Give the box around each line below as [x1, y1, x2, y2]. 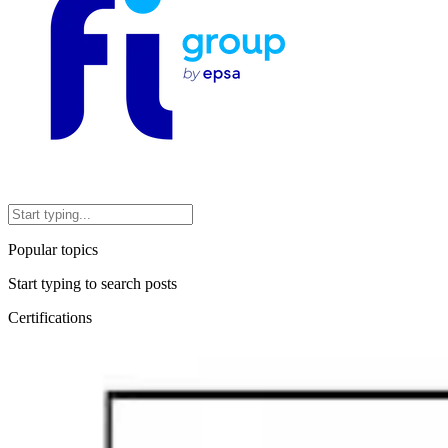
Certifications [8, 308, 92, 326]
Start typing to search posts [8, 274, 177, 292]
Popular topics [8, 240, 98, 258]
